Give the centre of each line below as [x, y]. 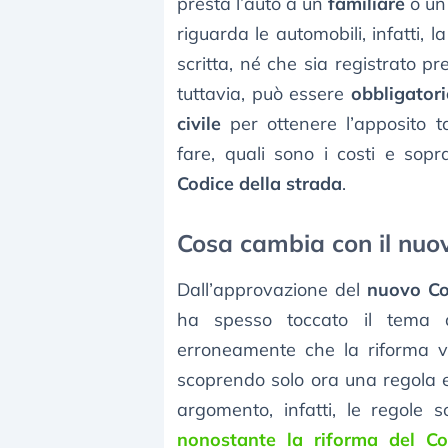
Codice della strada [259, 184]
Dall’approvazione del [272, 290]
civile [199, 124]
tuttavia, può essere [264, 94]
